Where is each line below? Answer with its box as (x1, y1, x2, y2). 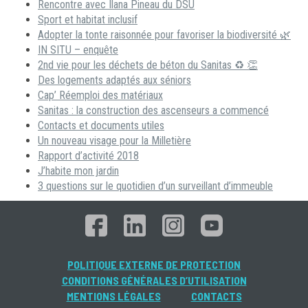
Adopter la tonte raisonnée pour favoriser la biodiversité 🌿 (38, 28, 291, 41)
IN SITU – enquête (38, 43, 118, 56)
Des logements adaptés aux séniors (38, 74, 191, 87)
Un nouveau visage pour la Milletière (38, 134, 191, 147)
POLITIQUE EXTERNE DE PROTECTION (67, 258, 241, 271)
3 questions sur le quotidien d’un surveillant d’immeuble (38, 179, 273, 192)
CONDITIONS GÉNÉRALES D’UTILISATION (61, 274, 247, 287)
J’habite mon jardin (38, 164, 119, 177)
